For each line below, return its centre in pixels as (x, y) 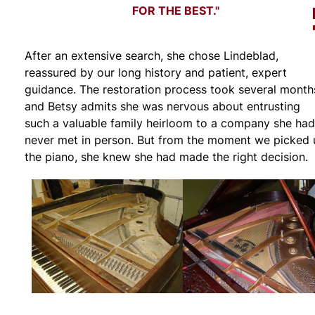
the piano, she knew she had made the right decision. (166, 157)
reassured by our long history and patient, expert (156, 73)
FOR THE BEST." (176, 11)
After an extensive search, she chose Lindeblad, (152, 56)
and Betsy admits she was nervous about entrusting (162, 107)
